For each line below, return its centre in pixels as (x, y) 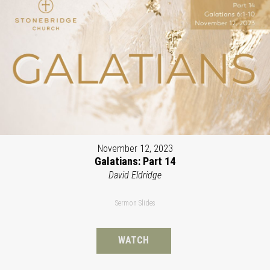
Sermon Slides (135, 203)
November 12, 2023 (135, 149)
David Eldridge (135, 175)
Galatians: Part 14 (135, 162)
